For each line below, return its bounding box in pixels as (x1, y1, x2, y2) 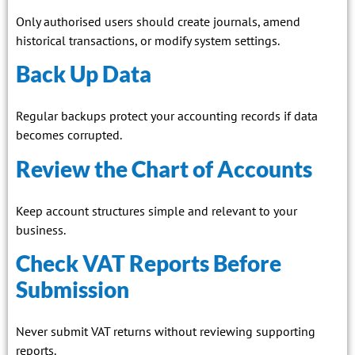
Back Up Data (16, 60, 151, 88)
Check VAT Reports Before (16, 250, 281, 277)
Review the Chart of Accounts (16, 155, 312, 182)
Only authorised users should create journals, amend (16, 13, 300, 29)
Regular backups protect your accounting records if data (16, 108, 318, 124)
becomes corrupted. (16, 127, 122, 143)
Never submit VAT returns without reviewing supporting (16, 323, 315, 340)
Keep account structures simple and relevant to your (16, 202, 297, 219)
